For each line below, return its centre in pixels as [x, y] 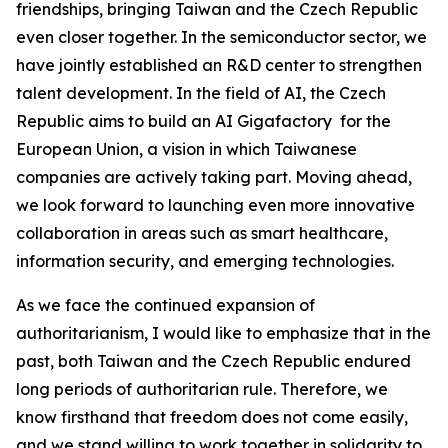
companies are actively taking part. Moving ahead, [214, 177]
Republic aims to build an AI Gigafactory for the [203, 121]
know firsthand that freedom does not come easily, [212, 417]
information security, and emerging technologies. [205, 261]
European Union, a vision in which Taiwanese [186, 149]
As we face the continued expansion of [165, 305]
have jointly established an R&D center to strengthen [219, 65]
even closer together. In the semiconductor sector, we [221, 37]
